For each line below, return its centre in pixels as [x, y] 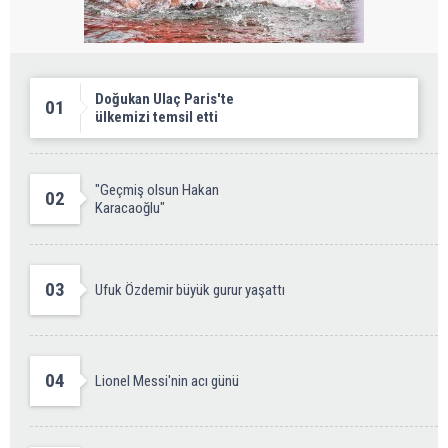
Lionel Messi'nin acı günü [167, 380]
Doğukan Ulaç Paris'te [164, 98]
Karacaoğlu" [130, 207]
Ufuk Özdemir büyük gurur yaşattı [190, 289]
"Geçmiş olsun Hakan [157, 189]
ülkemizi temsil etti [156, 116]
